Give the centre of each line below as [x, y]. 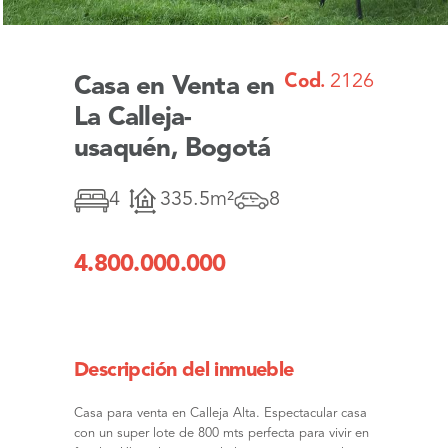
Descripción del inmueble [184, 371]
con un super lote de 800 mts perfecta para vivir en [221, 433]
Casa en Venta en [174, 87]
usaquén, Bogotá [172, 149]
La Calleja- [133, 118]
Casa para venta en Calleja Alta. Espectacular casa [220, 413]
